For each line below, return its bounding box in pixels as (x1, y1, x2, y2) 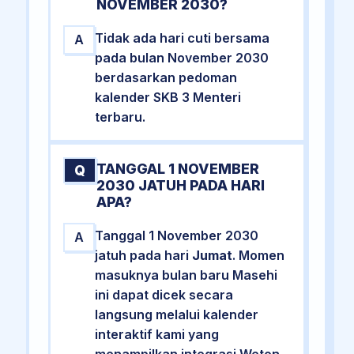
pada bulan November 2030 (94, 49, 269, 66)
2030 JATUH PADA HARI (96, 176, 265, 194)
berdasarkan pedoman (94, 69, 237, 85)
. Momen (232, 247, 284, 263)
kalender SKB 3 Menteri (94, 88, 241, 105)
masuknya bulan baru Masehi (94, 266, 277, 283)
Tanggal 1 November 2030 (94, 227, 258, 243)
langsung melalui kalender (94, 306, 258, 322)
